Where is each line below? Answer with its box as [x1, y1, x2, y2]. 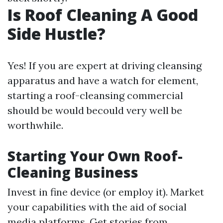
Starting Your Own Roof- [7, 146, 183, 165]
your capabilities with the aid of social [7, 201, 187, 213]
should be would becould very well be [7, 104, 182, 116]
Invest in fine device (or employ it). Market [7, 186, 204, 198]
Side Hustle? [7, 23, 106, 44]
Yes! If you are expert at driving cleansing [7, 59, 202, 72]
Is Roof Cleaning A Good [7, 4, 198, 25]
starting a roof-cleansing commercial [7, 89, 183, 102]
